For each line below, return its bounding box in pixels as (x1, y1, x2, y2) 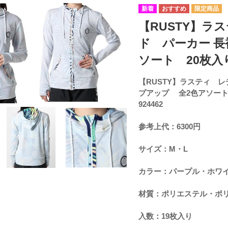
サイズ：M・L (138, 144, 188, 153)
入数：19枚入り (138, 211, 192, 220)
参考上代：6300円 (138, 122, 201, 131)
